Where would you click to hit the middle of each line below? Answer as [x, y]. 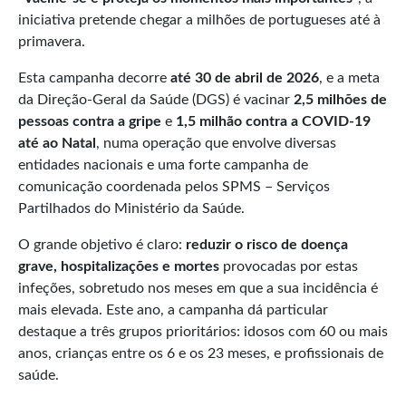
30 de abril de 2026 [257, 78]
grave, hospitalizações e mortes [119, 267]
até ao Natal [57, 144]
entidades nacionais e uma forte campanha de [163, 165]
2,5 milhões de [340, 100]
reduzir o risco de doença [267, 245]
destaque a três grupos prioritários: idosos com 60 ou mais [203, 332]
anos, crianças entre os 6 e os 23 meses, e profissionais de [201, 354]
